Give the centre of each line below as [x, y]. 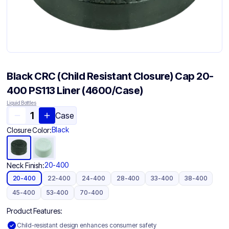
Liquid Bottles [22, 103]
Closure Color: [29, 130]
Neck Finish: [26, 165]
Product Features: [35, 211]
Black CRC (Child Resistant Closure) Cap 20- [110, 76]
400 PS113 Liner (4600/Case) [75, 90]
